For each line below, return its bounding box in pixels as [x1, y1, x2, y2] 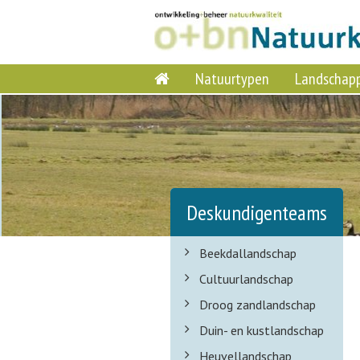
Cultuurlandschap [199, 271, 293, 287]
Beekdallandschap [199, 245, 297, 261]
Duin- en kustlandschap [199, 322, 324, 338]
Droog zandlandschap [199, 297, 316, 313]
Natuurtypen [195, 68, 269, 89]
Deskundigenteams [186, 198, 327, 226]
